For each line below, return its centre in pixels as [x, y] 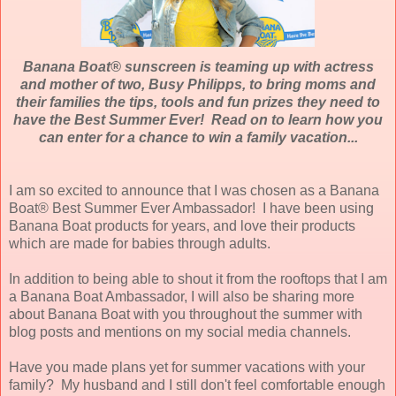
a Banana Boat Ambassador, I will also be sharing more [182, 296]
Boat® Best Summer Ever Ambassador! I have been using [191, 208]
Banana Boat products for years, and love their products [182, 225]
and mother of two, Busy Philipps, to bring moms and [198, 84]
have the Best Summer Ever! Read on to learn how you [198, 119]
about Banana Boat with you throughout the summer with [186, 314]
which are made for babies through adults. [143, 243]
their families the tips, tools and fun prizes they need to [198, 102]
